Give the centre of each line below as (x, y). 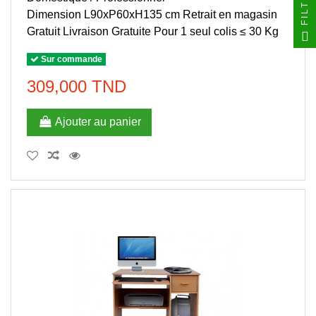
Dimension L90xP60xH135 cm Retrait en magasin (152, 15)
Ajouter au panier (98, 122)
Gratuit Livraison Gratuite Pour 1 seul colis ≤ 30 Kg (153, 32)
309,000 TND (77, 86)
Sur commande (71, 59)
